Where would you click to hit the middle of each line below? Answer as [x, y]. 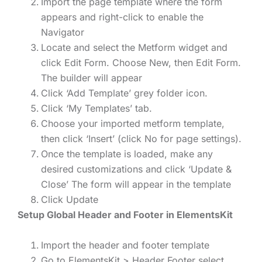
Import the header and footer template [125, 245]
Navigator [63, 32]
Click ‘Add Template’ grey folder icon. [124, 93]
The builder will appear [92, 78]
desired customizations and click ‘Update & [136, 169]
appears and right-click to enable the [122, 17]
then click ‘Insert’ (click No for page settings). [141, 139]
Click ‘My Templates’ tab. [96, 108]
